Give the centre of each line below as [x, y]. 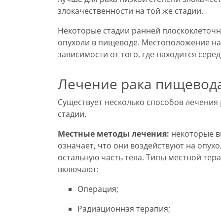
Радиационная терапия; [124, 209]
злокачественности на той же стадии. [130, 11]
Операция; [98, 189]
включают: [78, 169]
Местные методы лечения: [113, 134]
